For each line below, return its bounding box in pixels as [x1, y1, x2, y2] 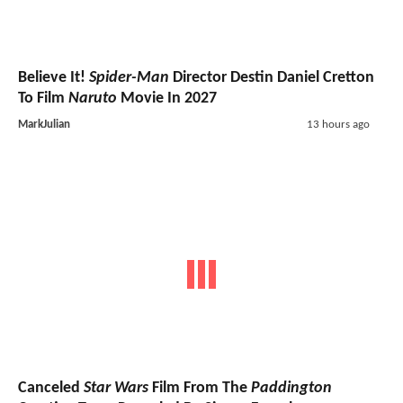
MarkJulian [18, 118, 70, 130]
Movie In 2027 [117, 89, 217, 107]
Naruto [68, 89, 117, 107]
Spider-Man [89, 68, 169, 86]
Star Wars [84, 380, 148, 398]
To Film [18, 89, 68, 107]
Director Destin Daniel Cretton [169, 68, 374, 86]
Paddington [251, 380, 332, 398]
